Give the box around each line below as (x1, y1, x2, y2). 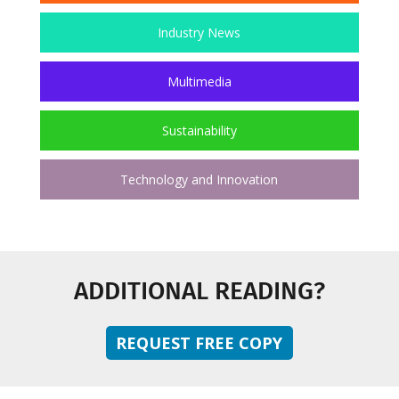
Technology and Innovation (120, 171, 279, 188)
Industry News (158, 24, 241, 41)
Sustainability (161, 122, 237, 139)
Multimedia (167, 73, 232, 90)
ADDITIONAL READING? (73, 276, 325, 305)
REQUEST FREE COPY (116, 332, 283, 354)
